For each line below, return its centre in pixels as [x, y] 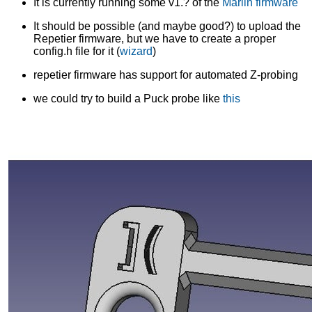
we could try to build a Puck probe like [128, 98]
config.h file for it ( [77, 51]
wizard [136, 51]
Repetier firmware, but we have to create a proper [155, 38]
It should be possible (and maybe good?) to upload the [167, 26]
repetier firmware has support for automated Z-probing [166, 75]
